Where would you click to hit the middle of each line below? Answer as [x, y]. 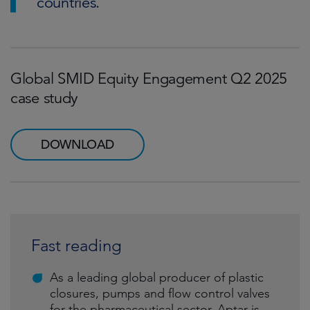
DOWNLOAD [78, 144]
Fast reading [76, 245]
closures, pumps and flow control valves [160, 293]
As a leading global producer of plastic [157, 277]
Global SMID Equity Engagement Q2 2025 [149, 79]
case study [44, 98]
